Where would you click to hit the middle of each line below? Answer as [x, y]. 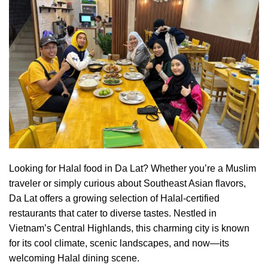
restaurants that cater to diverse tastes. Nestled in [113, 213]
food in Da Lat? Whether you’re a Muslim [169, 168]
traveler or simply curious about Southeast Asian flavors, [127, 183]
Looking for [34, 168]
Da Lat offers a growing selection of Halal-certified [114, 198]
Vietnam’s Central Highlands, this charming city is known [129, 228]
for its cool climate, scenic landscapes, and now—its [119, 243]
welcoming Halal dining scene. [74, 258]
